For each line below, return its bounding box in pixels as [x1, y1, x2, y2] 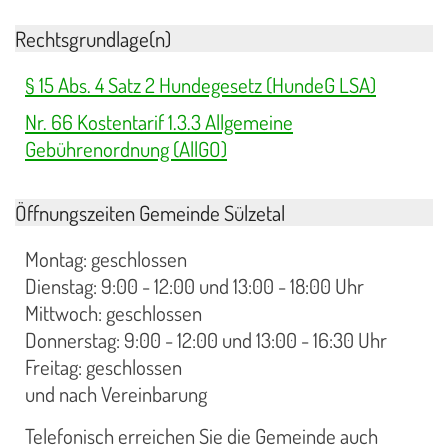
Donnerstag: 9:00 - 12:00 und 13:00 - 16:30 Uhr [25, 326, 387, 353]
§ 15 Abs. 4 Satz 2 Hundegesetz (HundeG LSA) [25, 71, 376, 98]
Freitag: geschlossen [25, 353, 182, 380]
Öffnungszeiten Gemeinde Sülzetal [15, 198, 285, 226]
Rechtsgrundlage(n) [15, 24, 171, 52]
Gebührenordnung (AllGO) [25, 136, 227, 163]
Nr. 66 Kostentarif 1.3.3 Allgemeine [25, 109, 293, 136]
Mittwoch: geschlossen [25, 299, 202, 326]
